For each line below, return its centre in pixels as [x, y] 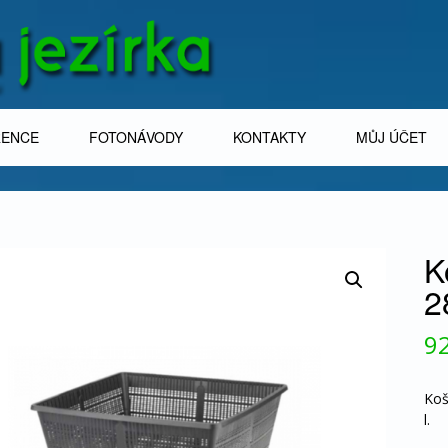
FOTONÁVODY [136, 136]
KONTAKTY [269, 136]
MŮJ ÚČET [391, 136]
